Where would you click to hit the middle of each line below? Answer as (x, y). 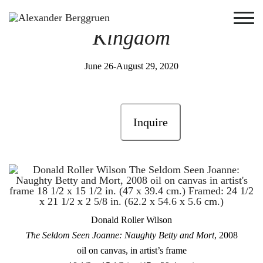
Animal (184, 16)
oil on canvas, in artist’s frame (131, 250)
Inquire (150, 122)
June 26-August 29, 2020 (131, 66)
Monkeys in (101, 16)
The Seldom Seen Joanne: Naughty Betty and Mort (120, 235)
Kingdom (131, 38)
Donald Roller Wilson (131, 220)
